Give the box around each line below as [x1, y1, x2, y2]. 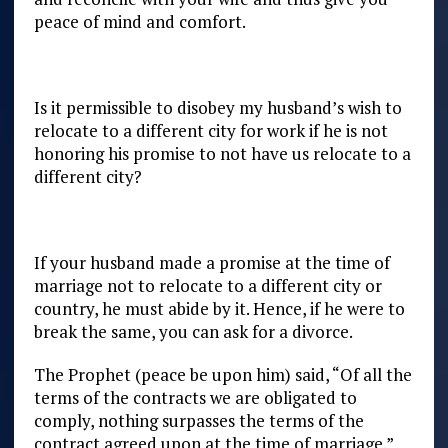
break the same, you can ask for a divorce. [33, 319, 353, 343]
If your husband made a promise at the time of [33, 250, 390, 274]
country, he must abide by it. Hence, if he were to [33, 296, 405, 320]
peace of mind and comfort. [33, 9, 246, 33]
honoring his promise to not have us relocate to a [33, 141, 411, 165]
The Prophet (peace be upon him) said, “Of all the [33, 362, 412, 386]
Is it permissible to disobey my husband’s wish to [33, 95, 402, 119]
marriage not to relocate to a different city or [33, 273, 382, 297]
